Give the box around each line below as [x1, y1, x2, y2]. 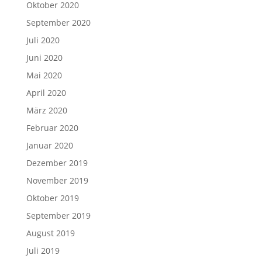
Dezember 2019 [26, 157, 88, 168]
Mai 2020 [26, 70, 62, 81]
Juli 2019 [26, 245, 60, 256]
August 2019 [26, 227, 75, 239]
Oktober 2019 [26, 192, 79, 204]
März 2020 [26, 105, 67, 116]
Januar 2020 [26, 140, 73, 151]
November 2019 [26, 175, 88, 186]
